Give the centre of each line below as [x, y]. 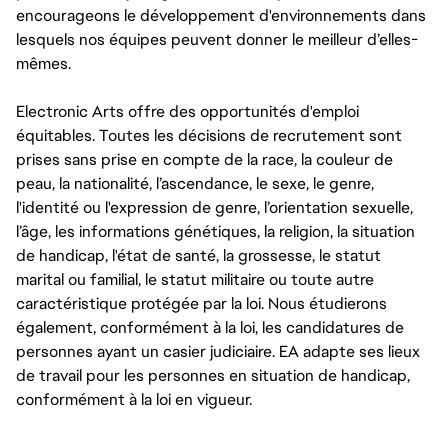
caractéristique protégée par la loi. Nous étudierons [201, 303]
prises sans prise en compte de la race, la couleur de [204, 159]
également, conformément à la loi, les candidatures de [210, 327]
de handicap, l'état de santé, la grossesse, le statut [198, 255]
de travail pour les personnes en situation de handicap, [213, 375]
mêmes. [43, 63]
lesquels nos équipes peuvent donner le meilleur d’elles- [217, 39]
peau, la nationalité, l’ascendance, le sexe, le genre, [195, 183]
